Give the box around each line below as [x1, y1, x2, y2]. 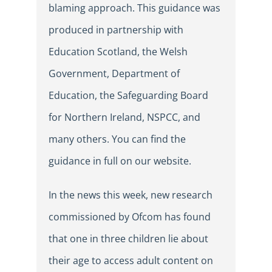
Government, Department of [49, 67, 180, 81]
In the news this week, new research [49, 188, 212, 202]
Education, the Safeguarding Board [49, 89, 208, 103]
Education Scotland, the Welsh [49, 45, 188, 59]
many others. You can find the [49, 132, 186, 146]
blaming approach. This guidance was [49, 1, 220, 15]
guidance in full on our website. [49, 154, 191, 168]
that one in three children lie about [49, 232, 208, 246]
